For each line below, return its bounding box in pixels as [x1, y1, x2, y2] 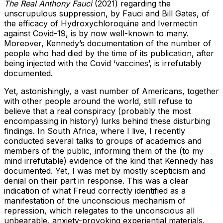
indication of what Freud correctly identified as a [4, 186, 186, 196]
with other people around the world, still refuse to [4, 96, 193, 107]
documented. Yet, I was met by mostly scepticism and [4, 166, 206, 176]
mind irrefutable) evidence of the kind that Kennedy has [4, 156, 214, 166]
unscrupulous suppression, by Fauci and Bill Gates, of [4, 8, 210, 19]
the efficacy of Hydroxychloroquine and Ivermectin [4, 18, 198, 29]
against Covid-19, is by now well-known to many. [4, 28, 189, 39]
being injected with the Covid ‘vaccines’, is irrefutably [4, 58, 202, 69]
